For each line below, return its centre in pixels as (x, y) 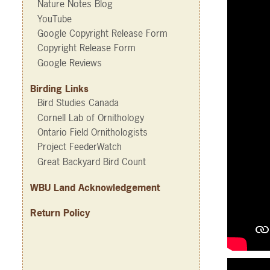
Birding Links (59, 88)
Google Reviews (70, 62)
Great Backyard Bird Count (92, 161)
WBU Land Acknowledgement (95, 187)
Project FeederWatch (80, 147)
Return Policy (60, 212)
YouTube (55, 18)
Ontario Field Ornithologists (93, 132)
